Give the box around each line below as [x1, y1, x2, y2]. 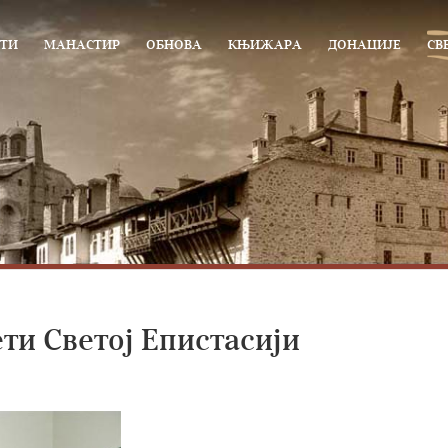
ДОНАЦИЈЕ [328, 39, 401, 52]
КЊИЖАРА [228, 39, 302, 52]
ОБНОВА [146, 39, 202, 52]
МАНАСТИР [44, 39, 120, 52]
